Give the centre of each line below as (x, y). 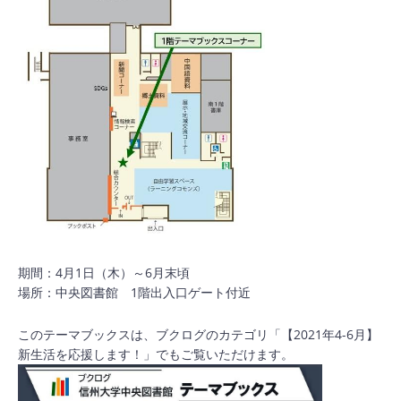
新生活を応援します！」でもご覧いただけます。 (156, 354)
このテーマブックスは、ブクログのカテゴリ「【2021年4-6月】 (198, 334)
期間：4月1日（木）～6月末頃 (104, 273)
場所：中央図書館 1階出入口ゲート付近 (134, 292)
